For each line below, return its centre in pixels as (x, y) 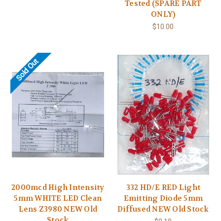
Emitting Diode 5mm (163, 199)
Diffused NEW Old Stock (163, 209)
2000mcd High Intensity (58, 188)
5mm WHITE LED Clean (58, 199)
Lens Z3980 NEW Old (58, 209)
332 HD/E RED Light (163, 188)
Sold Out (27, 70)
